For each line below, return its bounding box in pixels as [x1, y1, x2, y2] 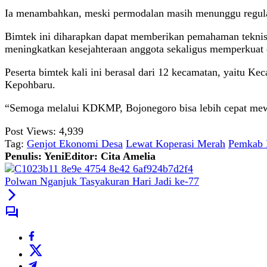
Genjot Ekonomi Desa [27, 138, 123, 150]
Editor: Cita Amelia [64, 150, 156, 163]
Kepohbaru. [5, 79, 55, 91]
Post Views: [5, 125, 56, 138]
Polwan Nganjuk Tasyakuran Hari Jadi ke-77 [5, 175, 199, 188]
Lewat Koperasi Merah [126, 138, 225, 150]
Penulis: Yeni [5, 150, 64, 163]
